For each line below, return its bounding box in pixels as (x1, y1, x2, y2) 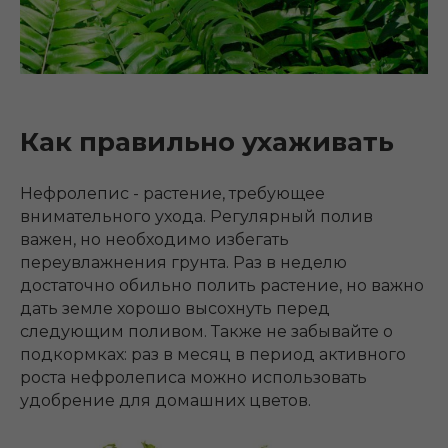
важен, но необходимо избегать (20, 229, 289, 249)
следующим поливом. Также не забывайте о (20, 321, 393, 341)
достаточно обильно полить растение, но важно (20, 275, 424, 295)
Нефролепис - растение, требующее (20, 183, 325, 203)
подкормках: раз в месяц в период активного (20, 344, 406, 364)
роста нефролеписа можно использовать (20, 367, 367, 387)
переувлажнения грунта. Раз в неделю (20, 252, 347, 272)
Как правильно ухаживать (20, 125, 394, 158)
